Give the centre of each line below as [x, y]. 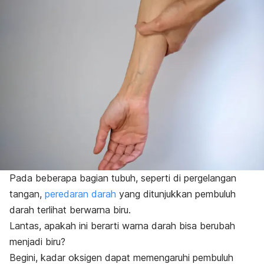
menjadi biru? [37, 241]
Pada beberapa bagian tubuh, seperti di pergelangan [123, 178]
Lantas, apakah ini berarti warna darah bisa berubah [122, 225]
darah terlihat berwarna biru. [70, 209]
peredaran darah [80, 194]
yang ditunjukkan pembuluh [176, 194]
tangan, [27, 194]
